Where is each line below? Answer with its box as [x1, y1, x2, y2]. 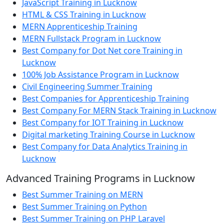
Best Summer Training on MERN [22, 189, 143, 200]
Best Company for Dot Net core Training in [22, 45, 182, 56]
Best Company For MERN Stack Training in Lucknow [22, 105, 216, 116]
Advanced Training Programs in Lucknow [6, 171, 195, 185]
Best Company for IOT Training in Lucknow [22, 117, 183, 128]
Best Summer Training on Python [22, 201, 147, 212]
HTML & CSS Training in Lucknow [22, 9, 146, 20]
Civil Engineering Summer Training [22, 81, 152, 92]
